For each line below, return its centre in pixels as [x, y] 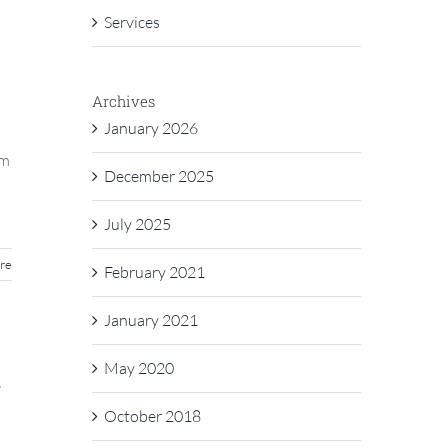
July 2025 [137, 224]
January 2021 [150, 320]
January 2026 [150, 128]
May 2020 [138, 368]
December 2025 [158, 176]
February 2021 [154, 272]
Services [131, 21]
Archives [123, 100]
